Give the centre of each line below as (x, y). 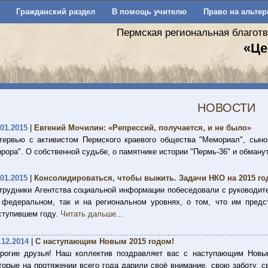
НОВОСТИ (226, 108)
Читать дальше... (92, 214)
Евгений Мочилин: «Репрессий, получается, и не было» (143, 128)
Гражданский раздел (55, 12)
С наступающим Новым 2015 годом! (105, 241)
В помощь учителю (149, 12)
